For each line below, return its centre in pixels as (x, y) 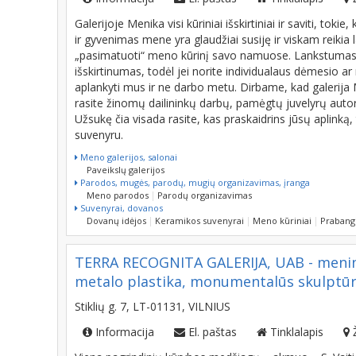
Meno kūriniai (282, 221)
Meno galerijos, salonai (128, 157)
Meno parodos (118, 195)
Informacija (125, 332)
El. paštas (213, 332)
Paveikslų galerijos (126, 170)
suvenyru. (99, 135)
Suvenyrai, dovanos (120, 208)
